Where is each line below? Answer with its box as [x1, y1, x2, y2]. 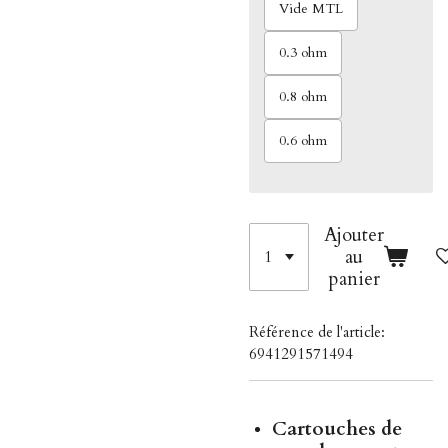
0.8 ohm [279, 87, 327, 106]
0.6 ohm [279, 131, 327, 150]
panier [328, 265, 381, 292]
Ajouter [324, 221, 385, 248]
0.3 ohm [279, 43, 327, 62]
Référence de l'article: [249, 321, 385, 342]
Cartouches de [271, 416, 402, 442]
